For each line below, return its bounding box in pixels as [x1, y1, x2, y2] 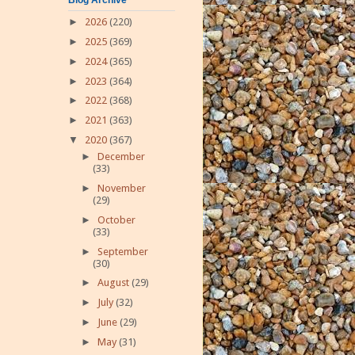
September [97, 245, 148, 258]
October [97, 213, 136, 226]
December [97, 151, 145, 163]
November [97, 182, 146, 195]
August [97, 277, 132, 289]
